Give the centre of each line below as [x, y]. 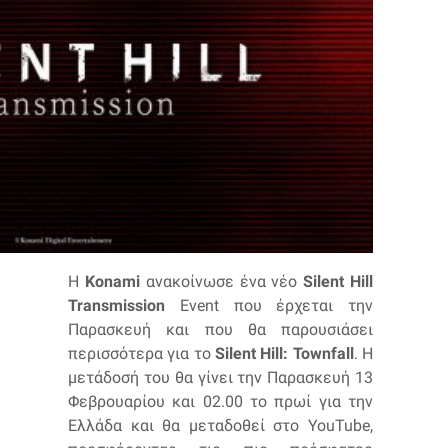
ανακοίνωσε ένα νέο [221, 281]
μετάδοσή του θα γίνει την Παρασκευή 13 [220, 377]
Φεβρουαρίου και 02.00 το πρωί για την [220, 401]
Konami [112, 281]
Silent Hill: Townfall [284, 353]
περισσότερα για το [141, 353]
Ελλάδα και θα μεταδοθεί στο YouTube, [220, 425]
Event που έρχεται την [269, 305]
